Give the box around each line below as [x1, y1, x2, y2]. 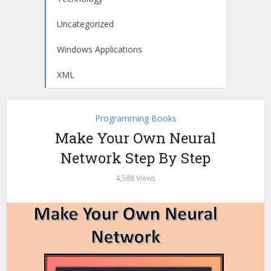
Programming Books [94, 113, 177, 124]
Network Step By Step [60, 148, 211, 168]
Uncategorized [57, 18, 114, 30]
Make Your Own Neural [55, 128, 216, 148]
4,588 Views [116, 173, 155, 183]
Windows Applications [57, 44, 142, 55]
